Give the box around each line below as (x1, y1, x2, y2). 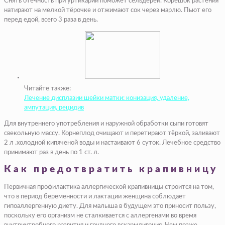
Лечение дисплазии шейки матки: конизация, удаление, (24, 94, 189, 101)
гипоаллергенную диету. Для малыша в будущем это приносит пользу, (4, 203, 216, 210)
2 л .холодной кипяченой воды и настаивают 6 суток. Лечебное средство (4, 139, 220, 146)
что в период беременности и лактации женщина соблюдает (4, 193, 186, 200)
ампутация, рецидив (24, 104, 84, 111)
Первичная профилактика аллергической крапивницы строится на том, (4, 184, 214, 191)
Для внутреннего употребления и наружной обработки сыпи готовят (4, 120, 208, 127)
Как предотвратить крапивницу (4, 165, 218, 175)
